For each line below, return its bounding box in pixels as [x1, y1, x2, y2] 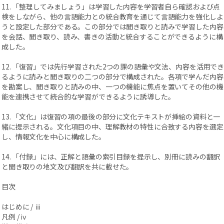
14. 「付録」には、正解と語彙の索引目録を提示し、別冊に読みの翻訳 [1, 151, 220, 161]
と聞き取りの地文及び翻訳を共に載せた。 [1, 161, 133, 171]
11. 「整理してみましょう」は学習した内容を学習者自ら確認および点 [1, 1, 220, 11]
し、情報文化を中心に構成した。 [1, 131, 105, 141]
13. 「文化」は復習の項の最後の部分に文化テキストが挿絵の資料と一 [1, 111, 220, 121]
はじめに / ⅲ [1, 201, 41, 211]
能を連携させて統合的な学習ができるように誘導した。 [1, 91, 175, 101]
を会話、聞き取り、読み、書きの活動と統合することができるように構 [1, 31, 223, 41]
